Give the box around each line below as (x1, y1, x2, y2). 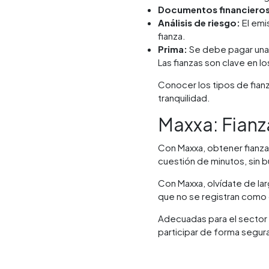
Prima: (158, 43, 188, 55)
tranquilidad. (158, 91, 211, 103)
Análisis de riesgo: (158, 16, 241, 28)
